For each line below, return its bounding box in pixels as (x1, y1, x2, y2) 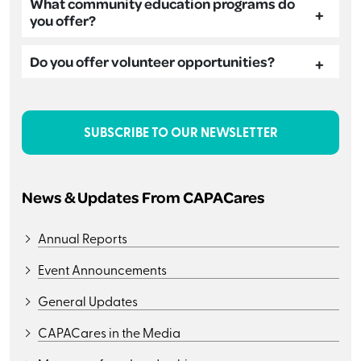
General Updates (38, 291, 138, 309)
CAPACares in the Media (38, 322, 180, 341)
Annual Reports (38, 228, 127, 247)
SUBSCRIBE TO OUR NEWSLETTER (83, 122, 278, 142)
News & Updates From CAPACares (22, 185, 265, 207)
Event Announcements (38, 259, 167, 278)
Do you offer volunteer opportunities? (30, 52, 275, 70)
